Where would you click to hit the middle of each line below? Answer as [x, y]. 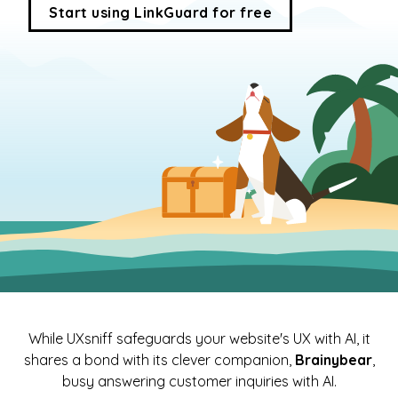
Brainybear [333, 360]
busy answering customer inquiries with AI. [199, 382]
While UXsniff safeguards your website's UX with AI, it [199, 339]
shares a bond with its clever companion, [159, 360]
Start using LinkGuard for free [160, 12]
